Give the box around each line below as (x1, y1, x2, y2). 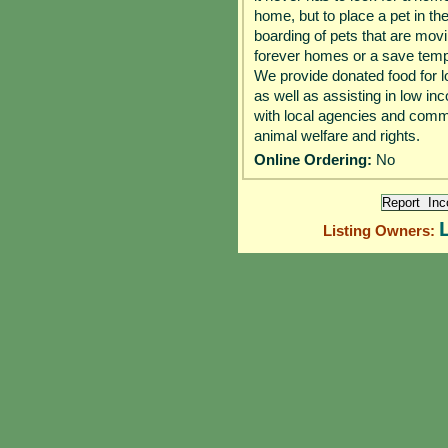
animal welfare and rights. (254, 126, 420, 144)
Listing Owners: (322, 222, 439, 240)
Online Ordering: (254, 150, 376, 168)
